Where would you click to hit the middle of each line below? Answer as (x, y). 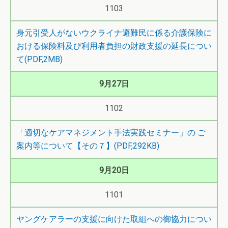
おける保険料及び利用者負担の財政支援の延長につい (114, 46)
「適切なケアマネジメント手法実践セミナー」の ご (111, 133)
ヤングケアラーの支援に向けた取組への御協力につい (114, 219)
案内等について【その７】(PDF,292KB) (88, 146)
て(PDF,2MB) (39, 59)
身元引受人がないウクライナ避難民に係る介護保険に (114, 33)
